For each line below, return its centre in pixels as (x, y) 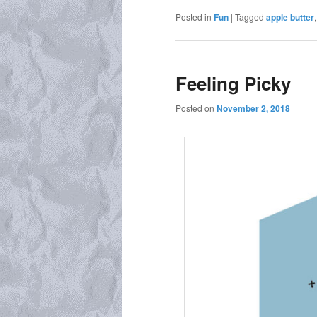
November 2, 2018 (253, 109)
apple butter (290, 17)
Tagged (249, 16)
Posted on (196, 108)
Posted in (194, 16)
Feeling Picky (233, 83)
